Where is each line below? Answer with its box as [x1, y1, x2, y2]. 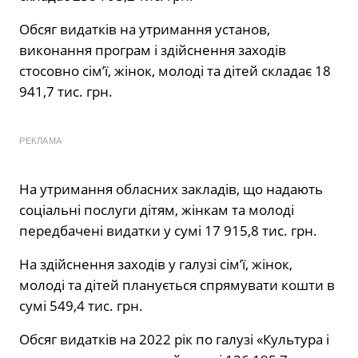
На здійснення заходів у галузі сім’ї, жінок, [19, 255, 292, 274]
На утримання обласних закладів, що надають [19, 180, 323, 199]
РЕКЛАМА [19, 136, 62, 146]
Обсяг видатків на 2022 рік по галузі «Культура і [19, 330, 329, 349]
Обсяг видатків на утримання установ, [19, 20, 270, 39]
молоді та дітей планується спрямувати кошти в [19, 276, 335, 295]
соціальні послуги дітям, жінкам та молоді [19, 201, 294, 220]
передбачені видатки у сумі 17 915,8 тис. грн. [19, 221, 317, 241]
